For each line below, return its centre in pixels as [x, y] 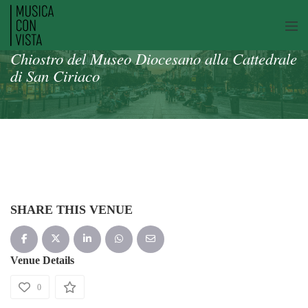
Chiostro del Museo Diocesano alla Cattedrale [154, 58]
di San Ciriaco [55, 76]
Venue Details [42, 260]
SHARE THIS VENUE [71, 210]
